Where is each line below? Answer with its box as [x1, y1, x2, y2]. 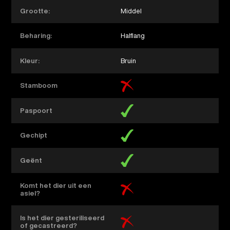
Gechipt [20, 132, 48, 139]
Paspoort [20, 107, 53, 114]
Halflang [125, 32, 145, 40]
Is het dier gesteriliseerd [20, 215, 105, 222]
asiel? [20, 189, 41, 197]
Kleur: [20, 57, 40, 64]
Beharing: [20, 32, 52, 40]
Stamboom [20, 82, 58, 89]
